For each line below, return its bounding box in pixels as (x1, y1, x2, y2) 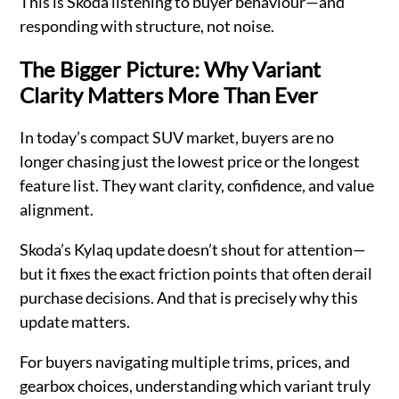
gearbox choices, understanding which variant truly (20, 375, 371, 395)
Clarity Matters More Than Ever (20, 81, 319, 108)
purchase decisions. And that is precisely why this (20, 287, 359, 307)
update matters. (20, 311, 131, 331)
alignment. (20, 199, 94, 219)
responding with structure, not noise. (20, 15, 275, 36)
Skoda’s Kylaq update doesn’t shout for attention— (20, 239, 367, 259)
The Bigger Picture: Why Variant (20, 55, 322, 82)
